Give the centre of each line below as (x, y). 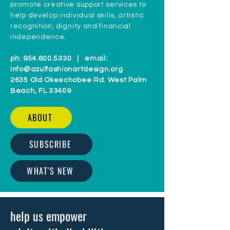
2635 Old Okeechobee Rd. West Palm (79, 80)
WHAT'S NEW (50, 171)
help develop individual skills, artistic (77, 15)
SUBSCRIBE (50, 144)
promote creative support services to (79, 5)
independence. (39, 37)
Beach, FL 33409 (41, 91)
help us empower (49, 216)
